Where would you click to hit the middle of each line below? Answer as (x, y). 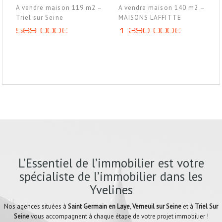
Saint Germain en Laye (99, 206)
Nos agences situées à (36, 206)
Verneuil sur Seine (157, 206)
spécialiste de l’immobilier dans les (111, 176)
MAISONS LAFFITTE (150, 17)
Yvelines (111, 190)
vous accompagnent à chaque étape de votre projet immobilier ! (119, 216)
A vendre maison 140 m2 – (162, 7)
